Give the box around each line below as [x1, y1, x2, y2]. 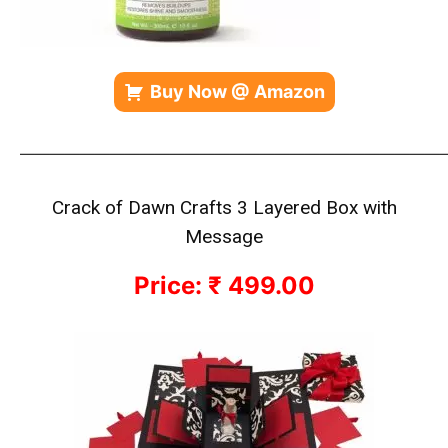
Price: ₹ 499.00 [133, 271, 315, 300]
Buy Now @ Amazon [149, 81, 325, 102]
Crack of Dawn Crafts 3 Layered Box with [51, 196, 397, 219]
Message [185, 225, 263, 248]
